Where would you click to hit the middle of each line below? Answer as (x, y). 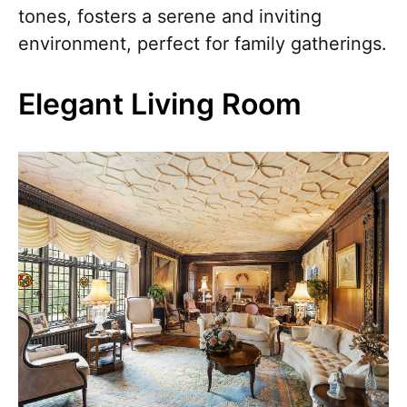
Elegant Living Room (160, 104)
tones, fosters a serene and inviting (170, 17)
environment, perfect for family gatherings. (203, 44)
